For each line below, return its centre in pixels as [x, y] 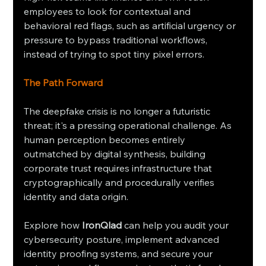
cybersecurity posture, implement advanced [123, 240]
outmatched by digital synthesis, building [116, 154]
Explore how [53, 225]
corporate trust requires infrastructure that [119, 168]
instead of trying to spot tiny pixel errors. [114, 54]
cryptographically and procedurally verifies [121, 183]
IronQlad [102, 225]
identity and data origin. [76, 197]
